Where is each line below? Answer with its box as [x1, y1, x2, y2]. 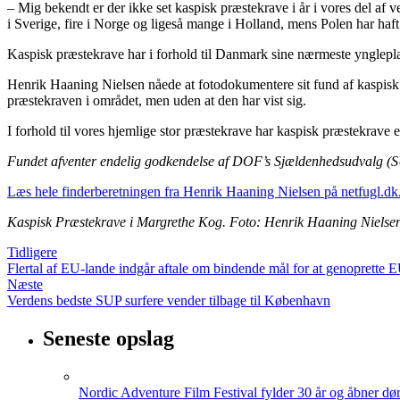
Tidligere [7, 245, 57, 260]
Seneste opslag [43, 326, 174, 350]
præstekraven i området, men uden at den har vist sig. [7, 93, 306, 108]
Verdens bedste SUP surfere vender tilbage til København [7, 293, 330, 308]
